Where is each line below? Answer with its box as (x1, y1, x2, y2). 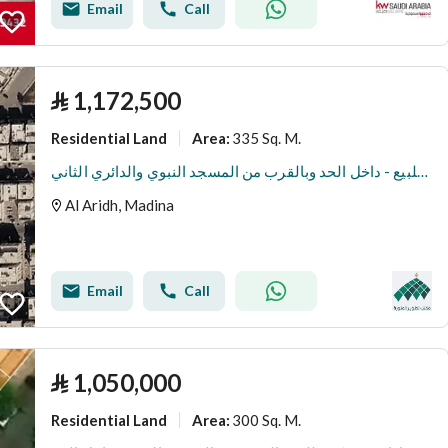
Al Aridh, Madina (65, 196, 174, 214)
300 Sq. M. (232, 410, 301, 429)
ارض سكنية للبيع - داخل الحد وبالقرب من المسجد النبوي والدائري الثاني (416, 162, 428, 180)
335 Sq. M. (232, 128, 301, 147)
